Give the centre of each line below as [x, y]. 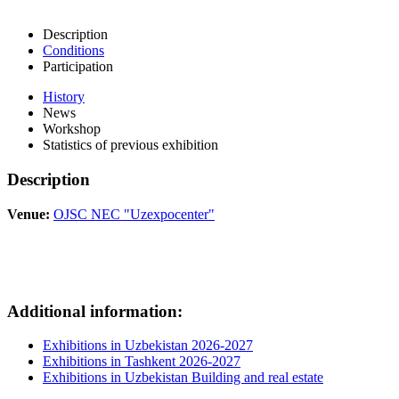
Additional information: [95, 311]
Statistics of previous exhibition [130, 145]
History [64, 97]
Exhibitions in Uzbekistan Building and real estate [183, 378]
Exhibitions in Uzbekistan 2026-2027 [148, 346]
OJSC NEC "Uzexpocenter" [134, 214]
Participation [78, 67]
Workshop [72, 129]
